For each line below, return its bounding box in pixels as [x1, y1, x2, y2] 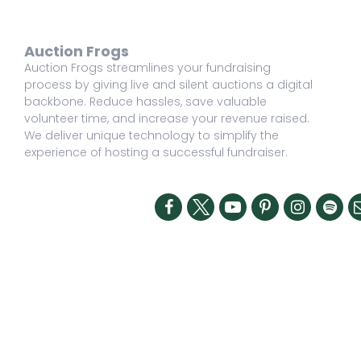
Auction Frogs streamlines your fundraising [24, 60, 271, 77]
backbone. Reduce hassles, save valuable [24, 93, 267, 110]
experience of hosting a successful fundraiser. [24, 144, 288, 161]
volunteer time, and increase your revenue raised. [24, 110, 309, 127]
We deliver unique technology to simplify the [24, 127, 279, 144]
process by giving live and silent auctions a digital [24, 77, 313, 93]
